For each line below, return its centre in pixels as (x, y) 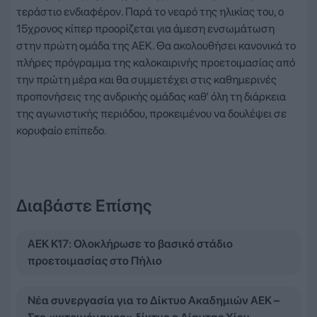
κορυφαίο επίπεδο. (62, 130)
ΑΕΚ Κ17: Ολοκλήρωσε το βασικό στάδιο (130, 243)
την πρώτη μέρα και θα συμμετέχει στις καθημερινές (146, 79)
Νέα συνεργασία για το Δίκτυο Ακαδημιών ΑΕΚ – (154, 300)
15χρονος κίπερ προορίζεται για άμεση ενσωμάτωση (145, 28)
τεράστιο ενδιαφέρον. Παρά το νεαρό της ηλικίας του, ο (150, 11)
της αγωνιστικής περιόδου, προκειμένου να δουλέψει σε (151, 113)
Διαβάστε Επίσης (84, 205)
